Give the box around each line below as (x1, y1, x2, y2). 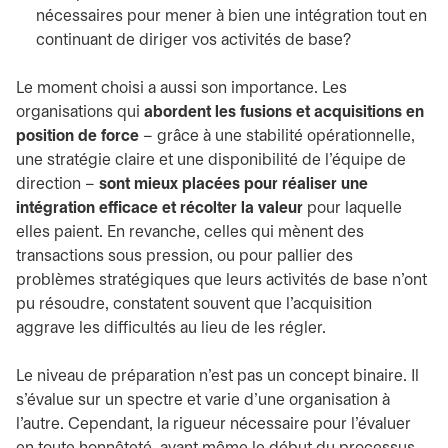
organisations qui (16, 105, 144, 120)
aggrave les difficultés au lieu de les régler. (16, 321, 330, 336)
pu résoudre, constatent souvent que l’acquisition (16, 297, 372, 312)
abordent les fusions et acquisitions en (144, 105, 424, 120)
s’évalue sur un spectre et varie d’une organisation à (16, 393, 390, 408)
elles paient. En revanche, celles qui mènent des (16, 225, 364, 240)
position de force (16, 129, 139, 144)
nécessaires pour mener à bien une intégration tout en (36, 9, 427, 24)
